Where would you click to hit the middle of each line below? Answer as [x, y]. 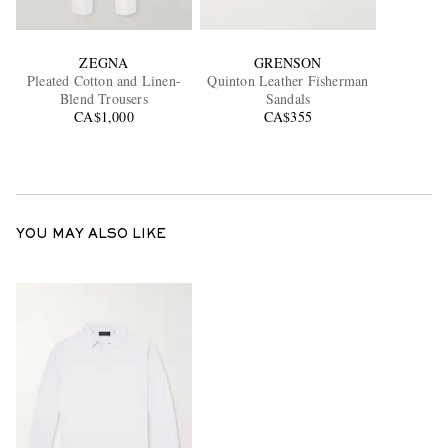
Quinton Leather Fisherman [288, 81]
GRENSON [288, 63]
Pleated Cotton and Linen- [103, 81]
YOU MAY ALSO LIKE [91, 235]
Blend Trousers [104, 99]
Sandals [288, 99]
